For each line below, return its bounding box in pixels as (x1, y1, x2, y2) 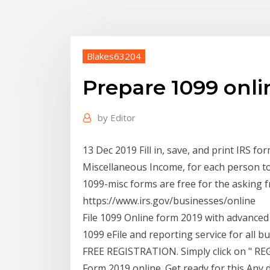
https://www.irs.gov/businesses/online (83, 193, 258, 207)
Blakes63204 (87, 49, 141, 62)
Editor (110, 111, 136, 124)
